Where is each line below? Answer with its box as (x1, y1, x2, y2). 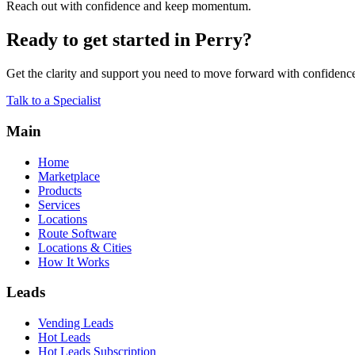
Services (38, 197, 80, 212)
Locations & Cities (38, 240, 132, 254)
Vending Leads (38, 316, 113, 330)
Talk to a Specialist (6, 94, 101, 108)
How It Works (38, 254, 109, 269)
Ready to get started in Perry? (6, 29, 252, 51)
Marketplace (38, 169, 100, 183)
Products (38, 183, 82, 197)
